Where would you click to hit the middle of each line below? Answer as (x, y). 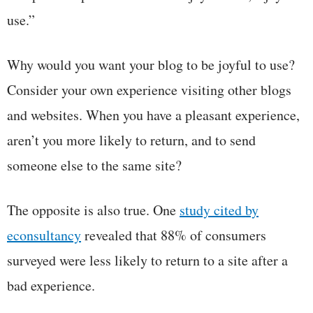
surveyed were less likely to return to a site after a (147, 260)
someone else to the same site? (94, 165)
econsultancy (44, 235)
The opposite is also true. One (93, 210)
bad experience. (51, 285)
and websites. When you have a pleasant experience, (153, 115)
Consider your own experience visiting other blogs (149, 89)
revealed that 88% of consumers (174, 235)
